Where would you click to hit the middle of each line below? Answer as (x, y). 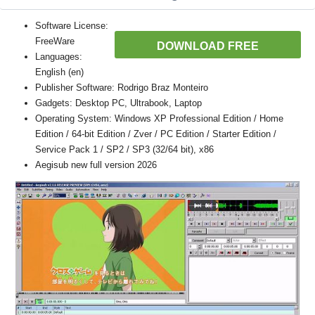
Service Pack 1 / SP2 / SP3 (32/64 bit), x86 (124, 149)
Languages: (59, 57)
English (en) (59, 72)
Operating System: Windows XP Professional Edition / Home (159, 118)
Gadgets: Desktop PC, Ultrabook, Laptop (118, 103)
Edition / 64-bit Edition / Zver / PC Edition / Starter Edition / (156, 134)
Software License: (72, 26)
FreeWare (55, 41)
